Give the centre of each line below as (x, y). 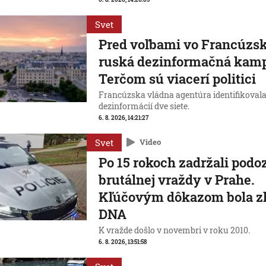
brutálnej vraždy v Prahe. (177, 180)
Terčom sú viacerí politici (178, 79)
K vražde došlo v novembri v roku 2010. (175, 230)
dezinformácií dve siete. (144, 106)
